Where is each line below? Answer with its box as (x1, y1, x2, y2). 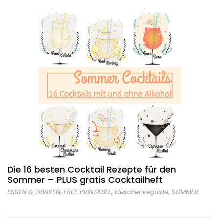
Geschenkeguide (115, 187, 168, 197)
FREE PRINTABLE (64, 187, 111, 197)
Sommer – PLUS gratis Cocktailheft (7, 174, 163, 186)
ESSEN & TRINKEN (7, 187, 60, 197)
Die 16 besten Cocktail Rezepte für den (7, 163, 176, 175)
